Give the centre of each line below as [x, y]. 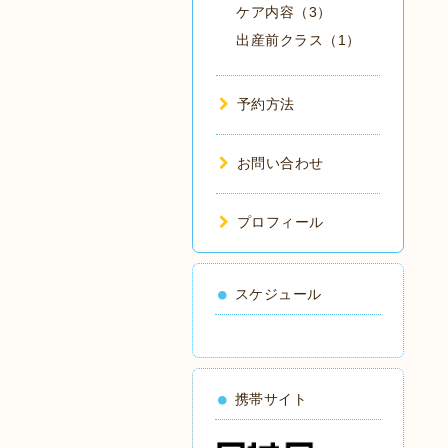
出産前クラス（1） [298, 40]
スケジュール [278, 294]
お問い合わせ [280, 163]
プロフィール [280, 222]
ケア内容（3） [284, 12]
